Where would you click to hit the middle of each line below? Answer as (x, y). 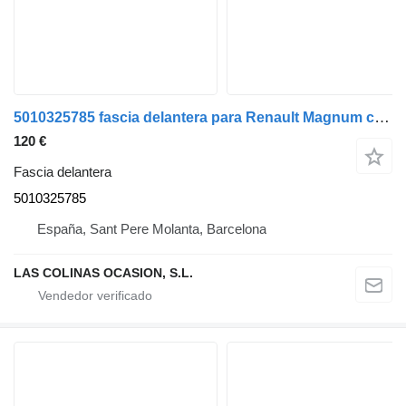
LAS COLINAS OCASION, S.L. (103, 272)
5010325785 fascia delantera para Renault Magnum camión (382, 117)
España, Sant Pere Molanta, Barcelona (152, 228)
